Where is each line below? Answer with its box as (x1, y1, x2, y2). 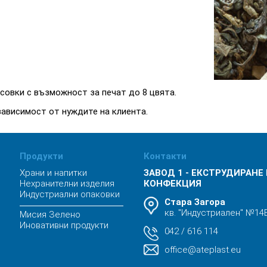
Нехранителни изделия (20, 178, 115, 189)
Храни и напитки (20, 167, 88, 178)
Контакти (144, 150, 187, 162)
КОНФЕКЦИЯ (144, 178, 202, 189)
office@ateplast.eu (164, 244, 241, 255)
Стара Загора (164, 196, 226, 207)
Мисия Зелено (20, 209, 81, 220)
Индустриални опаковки (20, 188, 120, 200)
